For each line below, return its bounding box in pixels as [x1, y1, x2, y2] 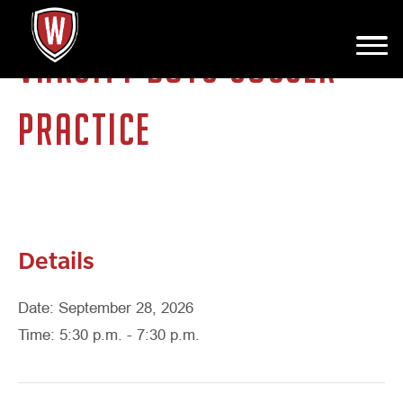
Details [18, 243, 94, 275]
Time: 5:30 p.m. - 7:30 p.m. [18, 327, 200, 345]
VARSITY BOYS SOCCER [18, 43, 337, 91]
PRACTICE [18, 105, 152, 153]
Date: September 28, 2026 [18, 300, 193, 318]
